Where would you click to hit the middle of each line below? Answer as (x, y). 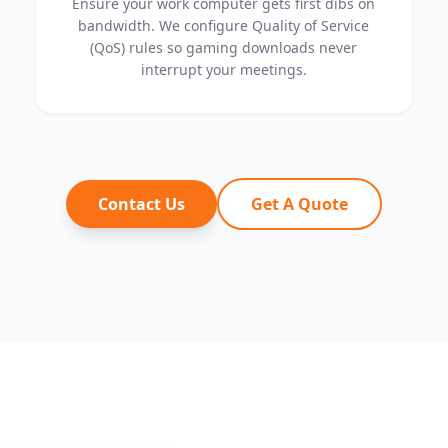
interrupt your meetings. (223, 69)
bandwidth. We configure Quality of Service (224, 25)
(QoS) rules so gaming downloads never (224, 47)
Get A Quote (299, 204)
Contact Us (141, 204)
